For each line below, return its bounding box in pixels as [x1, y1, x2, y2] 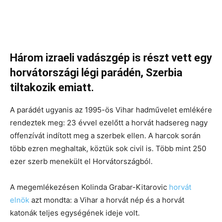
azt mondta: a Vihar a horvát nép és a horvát [29, 195, 184, 205]
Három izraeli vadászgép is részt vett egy [10, 52, 212, 64]
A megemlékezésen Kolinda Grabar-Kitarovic [10, 182, 169, 192]
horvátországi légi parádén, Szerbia [10, 66, 182, 79]
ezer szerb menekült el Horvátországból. [10, 157, 153, 166]
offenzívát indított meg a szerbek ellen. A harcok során [10, 131, 201, 141]
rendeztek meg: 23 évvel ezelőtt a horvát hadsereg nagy [10, 118, 208, 128]
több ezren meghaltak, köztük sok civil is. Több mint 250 [10, 144, 206, 154]
